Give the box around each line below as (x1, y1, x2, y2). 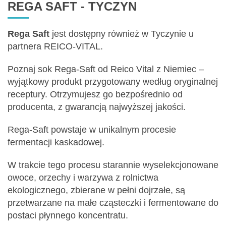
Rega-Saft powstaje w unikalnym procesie (8, 125, 176, 135)
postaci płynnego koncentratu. (8, 210, 128, 221)
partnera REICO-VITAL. (8, 41, 103, 52)
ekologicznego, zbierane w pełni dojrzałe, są (8, 185, 185, 196)
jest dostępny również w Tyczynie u (49, 29, 194, 39)
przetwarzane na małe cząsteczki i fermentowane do (8, 198, 218, 208)
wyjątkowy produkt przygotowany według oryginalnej (8, 77, 218, 87)
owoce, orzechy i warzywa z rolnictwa (8, 173, 158, 183)
